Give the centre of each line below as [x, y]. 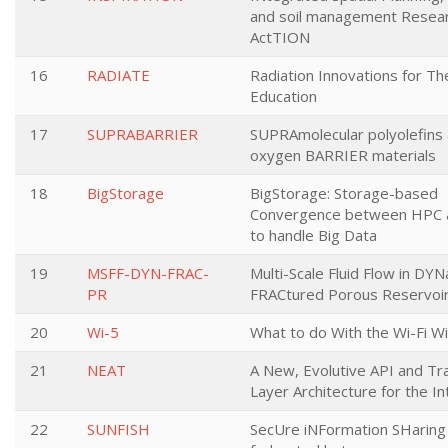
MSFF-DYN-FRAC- [148, 273]
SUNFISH [118, 429]
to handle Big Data [313, 235]
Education [283, 96]
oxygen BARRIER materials [343, 155]
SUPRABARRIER [142, 134]
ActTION [280, 37]
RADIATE [118, 75]
